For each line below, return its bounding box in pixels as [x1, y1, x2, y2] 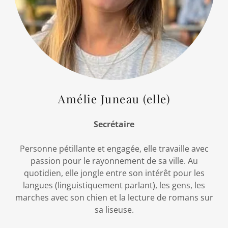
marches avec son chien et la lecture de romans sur [15, 192, 213, 203]
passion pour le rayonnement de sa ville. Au [30, 155, 198, 166]
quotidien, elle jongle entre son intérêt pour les [23, 167, 205, 179]
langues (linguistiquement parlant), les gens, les [23, 180, 205, 191]
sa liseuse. [94, 204, 134, 215]
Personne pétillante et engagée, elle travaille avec [19, 143, 209, 154]
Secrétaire [94, 119, 134, 130]
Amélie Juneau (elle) [58, 91, 170, 106]
